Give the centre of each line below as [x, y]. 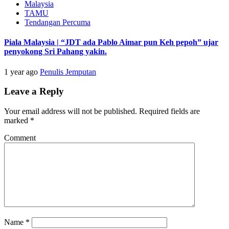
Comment [20, 138]
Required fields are [168, 111]
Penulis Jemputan [68, 72]
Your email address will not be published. [71, 111]
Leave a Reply [34, 91]
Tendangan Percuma [58, 22]
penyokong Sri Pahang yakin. [55, 52]
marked [17, 121]
